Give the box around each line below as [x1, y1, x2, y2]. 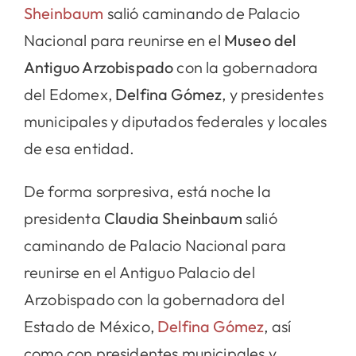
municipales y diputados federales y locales [23, 110, 327, 131]
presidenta [23, 207, 104, 228]
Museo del [223, 29, 296, 50]
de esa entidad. [23, 137, 135, 158]
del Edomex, [23, 83, 116, 104]
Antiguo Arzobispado [23, 56, 177, 77]
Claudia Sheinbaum [103, 207, 242, 228]
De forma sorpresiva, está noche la [23, 180, 271, 201]
